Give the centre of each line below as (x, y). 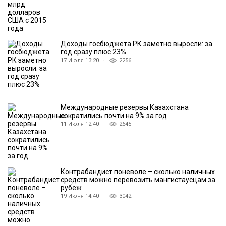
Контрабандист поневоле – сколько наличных (138, 172)
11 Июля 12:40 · (85, 124)
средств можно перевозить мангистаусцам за (138, 180)
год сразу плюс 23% (93, 52)
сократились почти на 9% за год (114, 116)
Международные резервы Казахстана (125, 108)
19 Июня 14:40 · (85, 196)
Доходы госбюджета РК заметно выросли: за (136, 44)
